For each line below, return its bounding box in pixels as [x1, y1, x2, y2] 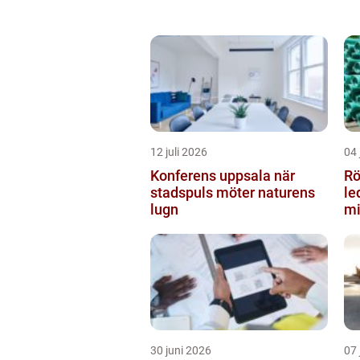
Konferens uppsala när [150, 166, 274, 184]
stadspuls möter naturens [150, 183, 315, 201]
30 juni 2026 [150, 343, 211, 357]
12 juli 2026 [150, 145, 207, 158]
